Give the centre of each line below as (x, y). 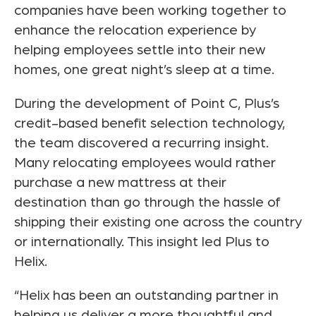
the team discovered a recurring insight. (141, 144)
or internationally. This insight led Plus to (142, 242)
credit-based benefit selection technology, (150, 124)
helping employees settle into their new (140, 50)
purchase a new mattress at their (120, 183)
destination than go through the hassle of (147, 203)
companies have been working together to (150, 11)
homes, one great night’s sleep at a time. (144, 70)
